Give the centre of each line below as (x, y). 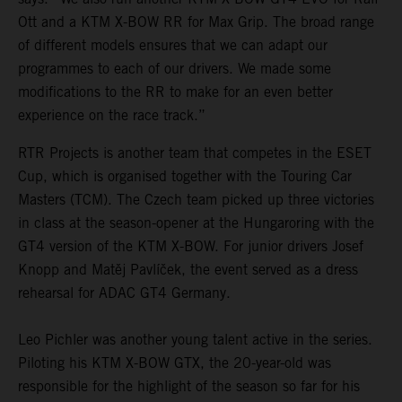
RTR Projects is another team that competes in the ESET (195, 153)
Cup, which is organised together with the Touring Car (185, 176)
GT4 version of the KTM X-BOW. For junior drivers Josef (191, 246)
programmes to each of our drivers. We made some (175, 68)
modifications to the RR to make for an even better (175, 92)
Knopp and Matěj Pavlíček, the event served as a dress (188, 269)
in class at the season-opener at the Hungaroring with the (196, 223)
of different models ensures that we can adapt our (173, 45)
